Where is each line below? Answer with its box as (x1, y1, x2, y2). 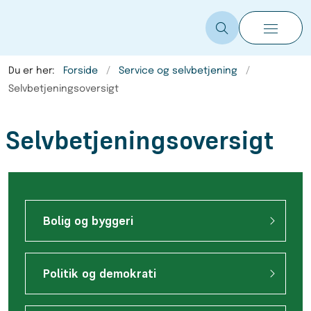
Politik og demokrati (42, 266, 156, 281)
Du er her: (8, 66, 55, 76)
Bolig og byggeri (42, 213, 133, 228)
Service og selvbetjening (119, 66, 237, 76)
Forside (63, 66, 98, 76)
